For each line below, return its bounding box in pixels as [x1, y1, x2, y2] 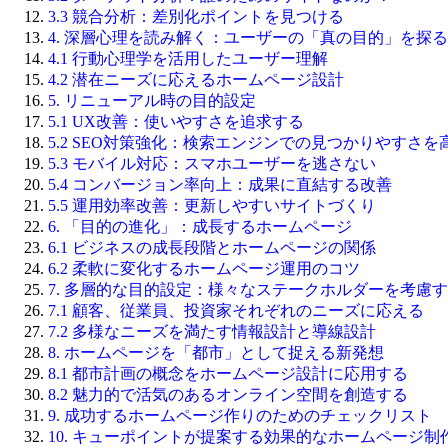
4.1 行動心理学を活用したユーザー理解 [48, 49, 328, 67]
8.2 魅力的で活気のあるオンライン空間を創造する [48, 385, 408, 403]
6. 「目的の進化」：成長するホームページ [48, 217, 352, 235]
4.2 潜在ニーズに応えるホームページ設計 [48, 70, 344, 88]
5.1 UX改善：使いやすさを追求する [48, 112, 304, 130]
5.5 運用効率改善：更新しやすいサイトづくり [48, 196, 376, 214]
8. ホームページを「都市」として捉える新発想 [48, 343, 384, 361]
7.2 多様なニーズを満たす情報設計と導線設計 [48, 322, 376, 340]
